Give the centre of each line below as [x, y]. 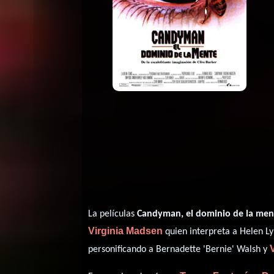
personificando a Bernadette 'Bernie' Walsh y [179, 249]
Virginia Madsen [126, 231]
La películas [113, 214]
